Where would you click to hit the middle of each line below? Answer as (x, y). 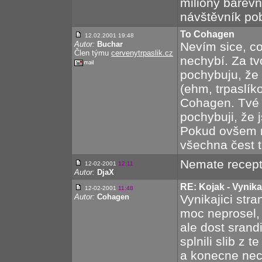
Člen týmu (93, 53)
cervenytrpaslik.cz (142, 53)
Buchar (110, 44)
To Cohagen (207, 34)
